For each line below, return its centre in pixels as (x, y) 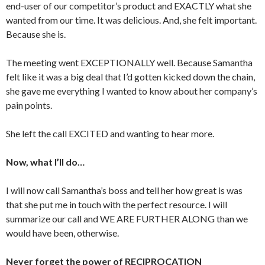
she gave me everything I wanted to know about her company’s (132, 91)
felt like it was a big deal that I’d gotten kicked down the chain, (130, 77)
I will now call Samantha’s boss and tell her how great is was (124, 190)
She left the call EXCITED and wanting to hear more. (110, 133)
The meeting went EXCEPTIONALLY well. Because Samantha (129, 62)
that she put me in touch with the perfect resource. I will (117, 204)
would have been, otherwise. (62, 233)
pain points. (29, 105)
